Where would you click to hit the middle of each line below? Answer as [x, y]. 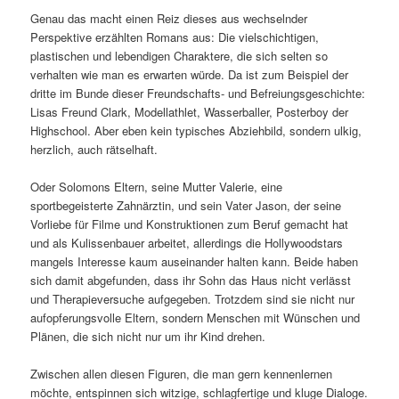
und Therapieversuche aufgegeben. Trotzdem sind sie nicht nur [193, 298]
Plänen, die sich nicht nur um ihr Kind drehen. [148, 336]
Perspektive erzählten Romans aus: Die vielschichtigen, [175, 37]
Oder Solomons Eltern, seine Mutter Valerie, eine [157, 186]
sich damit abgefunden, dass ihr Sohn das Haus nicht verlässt [191, 280]
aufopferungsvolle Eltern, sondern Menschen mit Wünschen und [195, 317]
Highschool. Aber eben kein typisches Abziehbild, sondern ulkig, [196, 130]
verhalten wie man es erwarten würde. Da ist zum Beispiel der [190, 74]
